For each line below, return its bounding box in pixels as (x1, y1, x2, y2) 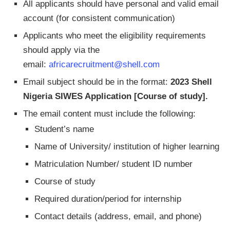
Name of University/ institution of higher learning (34, 142, 219, 151)
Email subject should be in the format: (23, 77, 170, 87)
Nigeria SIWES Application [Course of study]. (23, 91, 208, 101)
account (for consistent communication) (23, 13, 175, 23)
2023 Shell (170, 77, 212, 87)
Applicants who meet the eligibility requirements (23, 31, 206, 41)
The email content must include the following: (23, 109, 196, 119)
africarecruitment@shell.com (49, 60, 160, 69)
